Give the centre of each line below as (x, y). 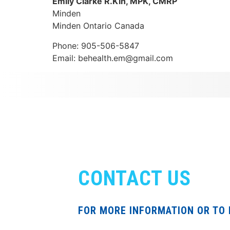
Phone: (67, 45)
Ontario (99, 25)
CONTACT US (135, 178)
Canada (129, 25)
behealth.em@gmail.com (126, 58)
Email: (65, 58)
